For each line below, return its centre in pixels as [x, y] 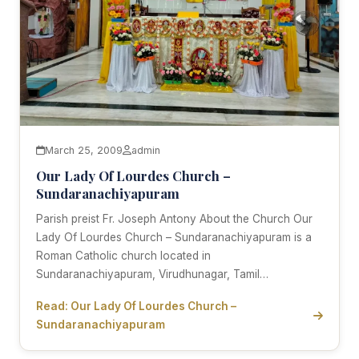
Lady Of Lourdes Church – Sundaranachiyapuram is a [174, 238]
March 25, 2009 [84, 151]
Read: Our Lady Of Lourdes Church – [136, 307]
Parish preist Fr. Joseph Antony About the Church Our [174, 219]
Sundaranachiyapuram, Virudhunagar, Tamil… [152, 274]
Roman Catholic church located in [123, 256]
